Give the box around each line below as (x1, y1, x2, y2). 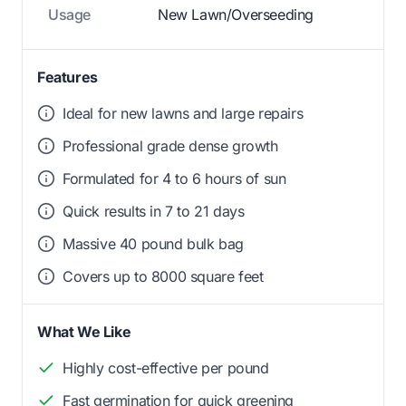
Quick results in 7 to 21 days (63, 201, 245, 220)
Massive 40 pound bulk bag (63, 234, 244, 253)
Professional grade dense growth (63, 136, 278, 155)
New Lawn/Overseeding (158, 5, 314, 24)
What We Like (37, 322, 131, 341)
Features (37, 67, 98, 86)
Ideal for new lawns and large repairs (63, 103, 304, 122)
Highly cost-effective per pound (63, 358, 269, 377)
